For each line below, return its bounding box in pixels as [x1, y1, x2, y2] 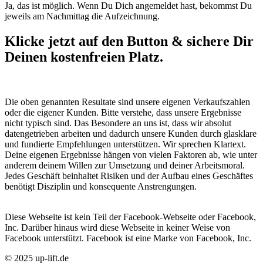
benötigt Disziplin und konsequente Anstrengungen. [5, 181, 197, 191]
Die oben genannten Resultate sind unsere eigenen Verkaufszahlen [5, 96, 250, 107]
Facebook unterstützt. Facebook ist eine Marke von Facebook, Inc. [5, 232, 251, 243]
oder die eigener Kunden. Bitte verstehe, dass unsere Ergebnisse [5, 107, 241, 117]
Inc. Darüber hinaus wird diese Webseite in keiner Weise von [5, 222, 230, 232]
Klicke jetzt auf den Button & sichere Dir [5, 33, 254, 49]
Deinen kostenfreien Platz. [5, 49, 163, 65]
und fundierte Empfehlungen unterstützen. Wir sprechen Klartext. [5, 139, 246, 149]
